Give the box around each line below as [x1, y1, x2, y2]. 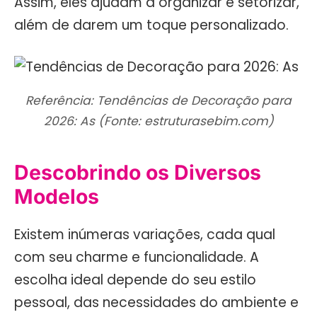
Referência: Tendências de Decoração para [25, 92, 292, 110]
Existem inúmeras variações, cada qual [14, 225, 275, 245]
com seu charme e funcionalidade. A [14, 248, 259, 267]
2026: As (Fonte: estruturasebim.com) [43, 113, 274, 130]
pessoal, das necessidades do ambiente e [14, 293, 299, 313]
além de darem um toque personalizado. [14, 16, 289, 35]
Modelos [14, 183, 99, 209]
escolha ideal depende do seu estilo [14, 270, 256, 290]
